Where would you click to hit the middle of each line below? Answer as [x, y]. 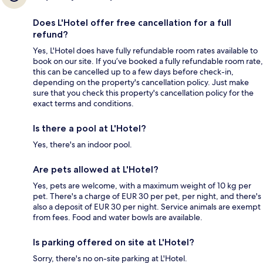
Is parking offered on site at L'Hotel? [114, 242]
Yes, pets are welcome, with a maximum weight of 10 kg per [142, 185]
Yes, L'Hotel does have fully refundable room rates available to [145, 50]
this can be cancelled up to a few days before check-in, [133, 71]
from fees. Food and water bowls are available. [118, 217]
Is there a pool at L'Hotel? [90, 128]
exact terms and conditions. [83, 103]
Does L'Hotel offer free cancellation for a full [132, 22]
